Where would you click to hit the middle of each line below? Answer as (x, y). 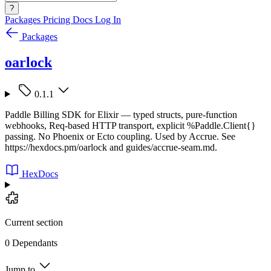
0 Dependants (31, 243)
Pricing (58, 20)
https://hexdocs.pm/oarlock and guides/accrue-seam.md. (111, 147)
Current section (34, 222)
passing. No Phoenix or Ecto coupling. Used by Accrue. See (120, 136)
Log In (108, 20)
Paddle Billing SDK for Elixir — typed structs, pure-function (121, 114)
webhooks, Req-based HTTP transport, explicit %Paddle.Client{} (130, 125)
